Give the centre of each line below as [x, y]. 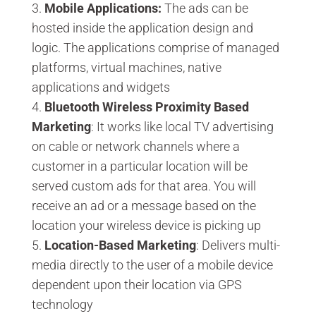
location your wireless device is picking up [146, 225]
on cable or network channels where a [135, 146]
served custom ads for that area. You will [144, 186]
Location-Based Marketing [120, 245]
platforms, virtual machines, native [126, 67]
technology [62, 304]
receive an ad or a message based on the [144, 205]
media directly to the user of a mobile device [152, 265]
